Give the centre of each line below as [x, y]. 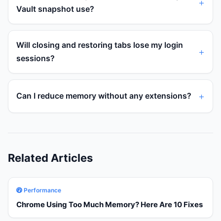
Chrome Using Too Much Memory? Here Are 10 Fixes [110, 204]
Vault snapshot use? [55, 9]
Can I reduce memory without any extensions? [104, 96]
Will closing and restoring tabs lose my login [100, 45]
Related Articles [50, 158]
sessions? [36, 58]
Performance [42, 190]
